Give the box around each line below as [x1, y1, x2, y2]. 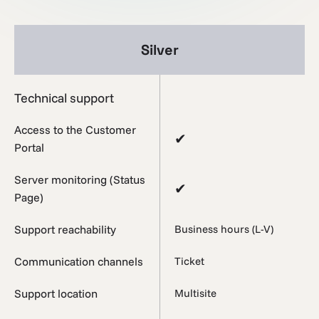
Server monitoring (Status [14, 172, 145, 187]
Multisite [174, 286, 216, 300]
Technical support [14, 89, 114, 106]
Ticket [174, 254, 204, 268]
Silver [140, 40, 179, 59]
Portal [14, 140, 44, 155]
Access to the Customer [14, 122, 136, 137]
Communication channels [14, 253, 143, 268]
